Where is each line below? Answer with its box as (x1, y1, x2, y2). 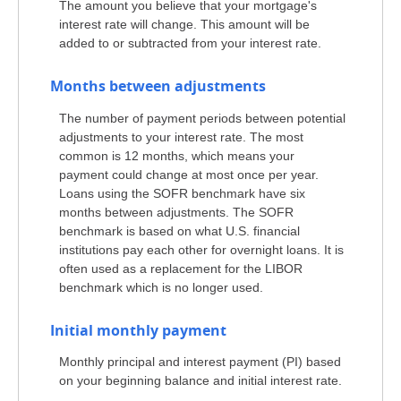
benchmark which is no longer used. (59, 279, 263, 294)
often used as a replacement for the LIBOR (59, 260, 303, 276)
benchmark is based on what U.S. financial (59, 223, 300, 238)
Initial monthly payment (50, 320, 226, 340)
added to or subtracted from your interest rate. (59, 36, 321, 51)
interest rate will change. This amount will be (59, 17, 310, 32)
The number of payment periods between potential (59, 110, 346, 125)
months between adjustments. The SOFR (59, 204, 294, 219)
